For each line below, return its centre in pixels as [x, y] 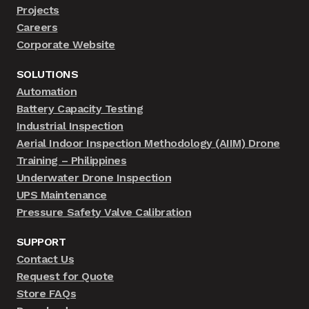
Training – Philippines [71, 161]
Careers [37, 28]
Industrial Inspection [70, 126]
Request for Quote [65, 276]
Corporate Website [66, 45]
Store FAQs [46, 293]
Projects [38, 10]
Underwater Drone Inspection [94, 178]
